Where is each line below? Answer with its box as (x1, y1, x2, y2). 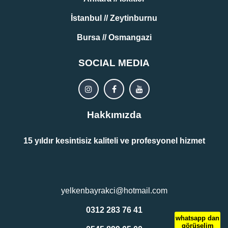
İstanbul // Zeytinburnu (71, 14, 157, 22)
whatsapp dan (176, 214, 219, 222)
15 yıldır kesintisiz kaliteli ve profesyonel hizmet (23, 136, 205, 145)
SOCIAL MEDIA (78, 58, 150, 68)
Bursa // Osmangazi (76, 33, 152, 42)
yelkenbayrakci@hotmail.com (61, 186, 167, 195)
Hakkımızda (87, 109, 141, 120)
